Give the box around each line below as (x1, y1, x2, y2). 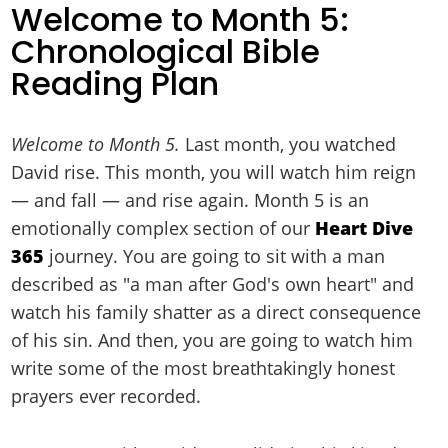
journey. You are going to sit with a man (44, 244, 386, 269)
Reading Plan (11, 61, 220, 107)
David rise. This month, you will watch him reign (11, 160, 417, 185)
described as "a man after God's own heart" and (11, 272, 415, 297)
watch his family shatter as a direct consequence (11, 300, 422, 325)
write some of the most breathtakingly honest (11, 356, 396, 381)
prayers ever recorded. (11, 384, 202, 409)
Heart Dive (315, 216, 414, 241)
